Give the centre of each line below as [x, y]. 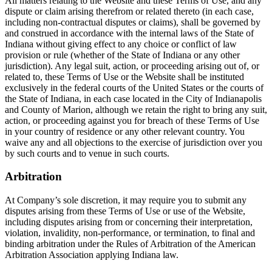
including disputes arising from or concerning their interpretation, [129, 222]
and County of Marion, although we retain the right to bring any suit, [136, 109]
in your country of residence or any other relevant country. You [125, 131]
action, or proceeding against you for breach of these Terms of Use [132, 120]
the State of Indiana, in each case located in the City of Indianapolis [133, 98]
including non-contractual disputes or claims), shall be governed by [133, 22]
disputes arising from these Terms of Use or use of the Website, [125, 211]
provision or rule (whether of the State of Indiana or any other [122, 55]
